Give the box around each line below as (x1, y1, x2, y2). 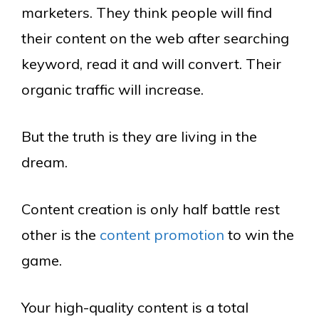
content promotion (100, 225, 224, 244)
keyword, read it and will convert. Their (21, 54, 281, 73)
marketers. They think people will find (21, 3, 272, 21)
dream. (21, 152, 68, 171)
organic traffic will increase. (21, 80, 204, 98)
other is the (21, 225, 100, 244)
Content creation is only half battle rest (21, 199, 280, 218)
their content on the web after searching (21, 28, 289, 47)
